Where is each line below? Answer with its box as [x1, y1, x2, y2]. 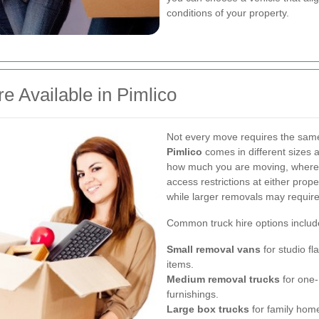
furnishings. [167, 288, 219, 300]
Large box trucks [167, 303, 249, 315]
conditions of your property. [167, 7, 289, 19]
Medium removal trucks [167, 273, 280, 285]
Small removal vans [167, 244, 261, 255]
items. [167, 258, 194, 270]
